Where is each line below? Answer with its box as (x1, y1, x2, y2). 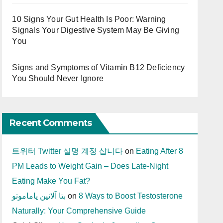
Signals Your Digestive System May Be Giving (12, 26, 179, 34)
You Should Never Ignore (12, 74, 104, 83)
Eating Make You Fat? (12, 177, 91, 185)
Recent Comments (9, 117, 92, 128)
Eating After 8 (136, 147, 184, 155)
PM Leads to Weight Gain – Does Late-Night (12, 162, 169, 170)
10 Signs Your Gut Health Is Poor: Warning (12, 15, 166, 23)
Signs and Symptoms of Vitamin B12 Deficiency (12, 63, 185, 72)
